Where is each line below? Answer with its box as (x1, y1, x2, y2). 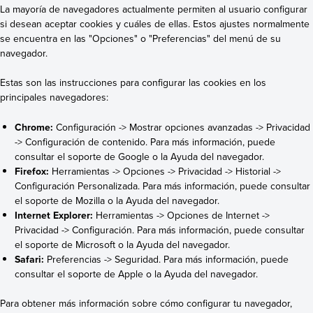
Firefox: (15, 163, 50, 178)
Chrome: (15, 119, 54, 134)
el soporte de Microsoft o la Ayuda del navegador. (15, 237, 231, 252)
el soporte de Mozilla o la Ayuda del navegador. (15, 193, 220, 208)
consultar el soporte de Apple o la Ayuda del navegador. (15, 266, 259, 281)
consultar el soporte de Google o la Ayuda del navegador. (15, 149, 265, 163)
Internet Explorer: (15, 208, 94, 222)
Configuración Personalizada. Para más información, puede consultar (15, 178, 311, 193)
